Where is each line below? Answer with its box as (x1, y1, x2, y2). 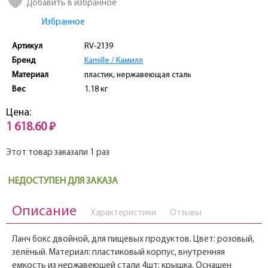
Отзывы (170, 209, 202, 218)
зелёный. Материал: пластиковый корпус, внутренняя (12, 248, 225, 258)
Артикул (12, 42, 42, 51)
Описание (12, 205, 77, 220)
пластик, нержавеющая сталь (84, 71, 191, 80)
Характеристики (90, 209, 156, 218)
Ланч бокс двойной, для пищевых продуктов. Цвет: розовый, (12, 235, 254, 245)
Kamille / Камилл (84, 56, 143, 66)
